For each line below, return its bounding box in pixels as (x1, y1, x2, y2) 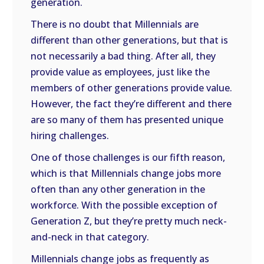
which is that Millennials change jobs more (31, 167, 222, 180)
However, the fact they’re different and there (31, 97, 232, 110)
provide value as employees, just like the (31, 65, 210, 78)
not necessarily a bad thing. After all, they (31, 49, 216, 62)
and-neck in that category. (31, 230, 150, 243)
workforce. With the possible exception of (31, 199, 218, 212)
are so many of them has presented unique (31, 113, 224, 126)
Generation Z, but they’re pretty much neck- (31, 214, 227, 227)
